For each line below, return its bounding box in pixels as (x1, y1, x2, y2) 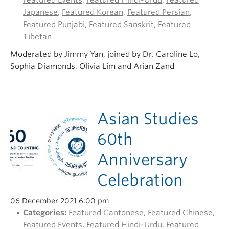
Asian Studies (97, 109, 199, 128)
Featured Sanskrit (89, 20, 154, 29)
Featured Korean (62, 8, 123, 17)
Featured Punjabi (23, 20, 85, 29)
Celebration (97, 171, 183, 189)
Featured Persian (127, 8, 190, 17)
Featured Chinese (148, 208, 213, 217)
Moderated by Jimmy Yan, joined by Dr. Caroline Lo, (10, 50, 200, 59)
